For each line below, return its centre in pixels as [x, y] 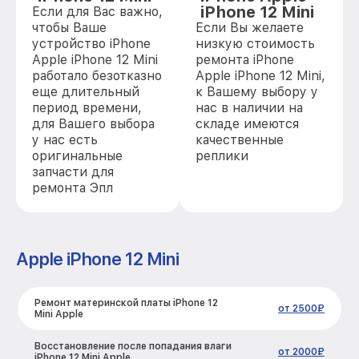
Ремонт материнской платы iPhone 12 [126, 303]
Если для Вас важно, [97, 12]
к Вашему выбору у [257, 92]
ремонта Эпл [73, 188]
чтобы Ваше [69, 28]
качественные [240, 140]
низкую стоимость [255, 44]
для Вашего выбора [93, 124]
